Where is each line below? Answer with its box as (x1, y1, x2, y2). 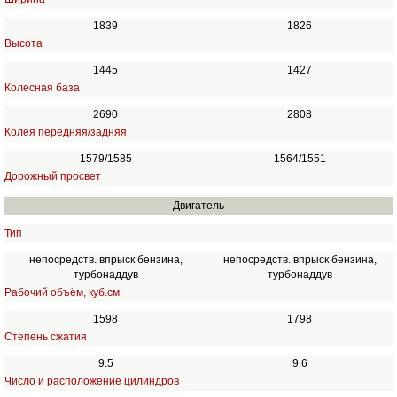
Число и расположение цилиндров (4, 375, 179, 387)
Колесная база (4, 82, 80, 94)
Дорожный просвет (4, 170, 101, 183)
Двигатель (173, 199, 224, 212)
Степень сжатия (4, 331, 87, 343)
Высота (4, 37, 43, 50)
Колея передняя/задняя (4, 126, 127, 138)
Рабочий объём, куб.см (4, 286, 120, 299)
